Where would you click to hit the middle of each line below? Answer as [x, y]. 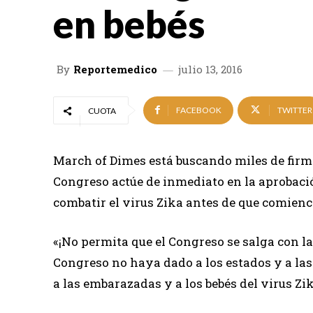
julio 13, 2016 [210, 69]
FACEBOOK [199, 110]
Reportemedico [115, 69]
